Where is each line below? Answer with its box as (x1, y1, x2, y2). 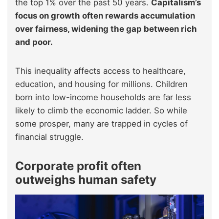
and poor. (15, 37, 53, 47)
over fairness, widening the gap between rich (15, 24, 197, 34)
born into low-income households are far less (15, 92, 191, 103)
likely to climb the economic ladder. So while (15, 106, 187, 116)
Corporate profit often (15, 159, 141, 174)
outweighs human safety (15, 173, 156, 187)
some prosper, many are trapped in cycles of (15, 119, 188, 129)
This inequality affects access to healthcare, (15, 66, 186, 76)
